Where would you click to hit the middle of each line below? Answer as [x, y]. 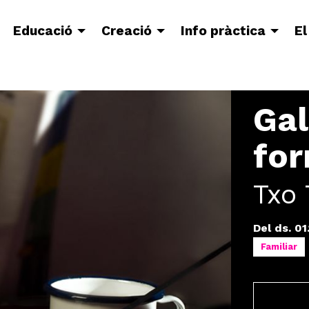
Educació [42, 31]
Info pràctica [223, 31]
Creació [126, 31]
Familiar [279, 247]
